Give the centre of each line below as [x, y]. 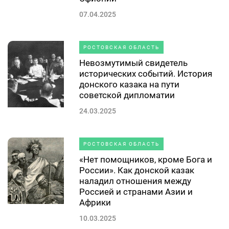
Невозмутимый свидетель [133, 63]
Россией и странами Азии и [136, 191]
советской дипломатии [127, 95]
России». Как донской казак [137, 170]
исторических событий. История [146, 73]
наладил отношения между [135, 181]
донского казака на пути [129, 84]
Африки [95, 202]
